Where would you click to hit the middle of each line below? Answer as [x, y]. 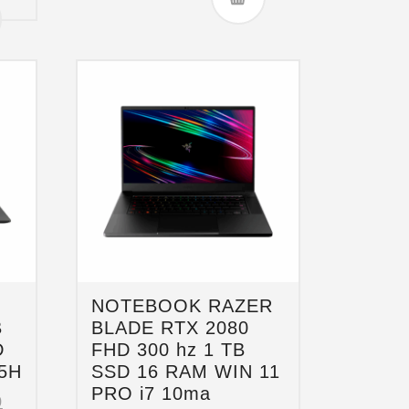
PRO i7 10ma [152, 393]
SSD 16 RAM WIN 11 [186, 371]
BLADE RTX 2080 [171, 327]
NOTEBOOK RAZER [183, 305]
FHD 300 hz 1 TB [169, 349]
